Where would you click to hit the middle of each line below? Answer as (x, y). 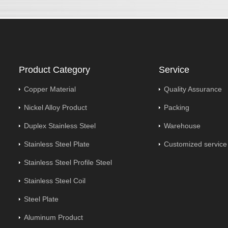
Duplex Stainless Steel (60, 126)
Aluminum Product (53, 217)
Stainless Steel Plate (56, 144)
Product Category (54, 70)
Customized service (195, 144)
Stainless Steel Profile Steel (68, 162)
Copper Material (50, 89)
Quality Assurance (193, 89)
